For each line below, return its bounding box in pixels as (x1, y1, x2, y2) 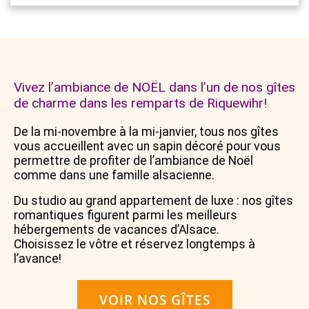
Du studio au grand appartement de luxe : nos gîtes (14, 194, 293, 208)
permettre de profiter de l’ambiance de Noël (14, 154, 253, 168)
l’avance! (14, 252, 61, 266)
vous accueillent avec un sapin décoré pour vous (14, 139, 281, 154)
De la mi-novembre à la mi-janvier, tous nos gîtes (14, 125, 279, 139)
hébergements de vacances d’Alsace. (14, 223, 222, 237)
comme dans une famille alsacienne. (14, 168, 215, 183)
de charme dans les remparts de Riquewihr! (14, 95, 267, 112)
